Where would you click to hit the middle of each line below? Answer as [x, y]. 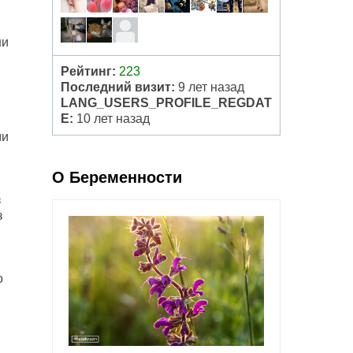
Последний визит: [118, 87]
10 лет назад [111, 119]
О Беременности [117, 177]
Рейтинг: [88, 71]
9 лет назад [210, 87]
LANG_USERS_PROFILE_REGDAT [166, 103]
